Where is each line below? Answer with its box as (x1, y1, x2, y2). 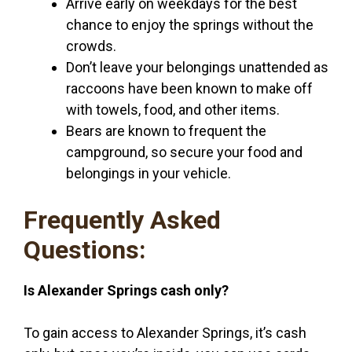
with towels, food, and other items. (66, 101, 280, 118)
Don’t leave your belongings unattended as (66, 58, 328, 75)
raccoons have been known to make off (66, 79, 313, 97)
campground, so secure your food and (66, 143, 302, 160)
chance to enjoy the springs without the (66, 16, 313, 33)
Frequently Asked (24, 204, 221, 235)
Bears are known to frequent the (66, 122, 266, 139)
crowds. (66, 37, 116, 54)
